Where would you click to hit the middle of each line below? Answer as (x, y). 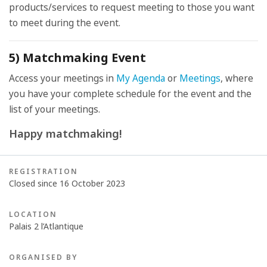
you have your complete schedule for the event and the (130, 94)
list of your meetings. (56, 109)
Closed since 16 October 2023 (67, 183)
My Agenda (141, 78)
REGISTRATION (44, 171)
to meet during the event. (66, 23)
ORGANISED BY (43, 257)
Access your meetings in (63, 78)
